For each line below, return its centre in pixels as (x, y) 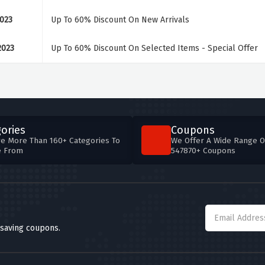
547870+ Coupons (203, 151)
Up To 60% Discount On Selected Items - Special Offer (154, 48)
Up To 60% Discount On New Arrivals (120, 20)
